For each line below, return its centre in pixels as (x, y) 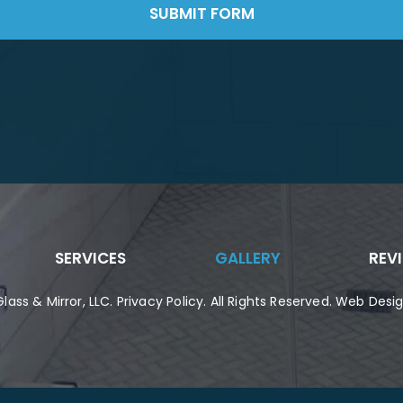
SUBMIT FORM (201, 14)
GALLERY (247, 259)
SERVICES (91, 259)
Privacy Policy (158, 302)
